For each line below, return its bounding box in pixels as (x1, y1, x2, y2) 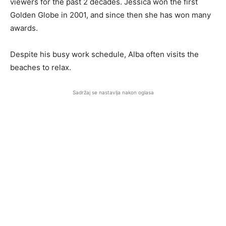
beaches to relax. (10, 62, 71, 72)
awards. (10, 23, 38, 33)
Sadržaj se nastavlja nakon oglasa (72, 89, 154, 95)
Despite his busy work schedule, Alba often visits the (10, 49, 199, 59)
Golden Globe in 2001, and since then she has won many (10, 10, 211, 20)
